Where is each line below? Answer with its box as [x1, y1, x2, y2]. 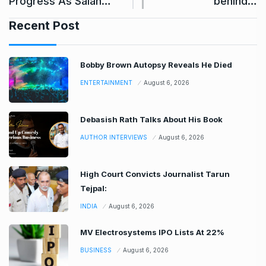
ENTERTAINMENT [80, 78, 132, 86]
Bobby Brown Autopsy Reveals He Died [80, 59, 232, 69]
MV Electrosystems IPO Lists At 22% [80, 227, 224, 237]
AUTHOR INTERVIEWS [80, 133, 147, 141]
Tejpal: [80, 183, 107, 193]
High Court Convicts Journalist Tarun [80, 169, 230, 179]
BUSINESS [80, 246, 112, 254]
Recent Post [9, 18, 80, 33]
